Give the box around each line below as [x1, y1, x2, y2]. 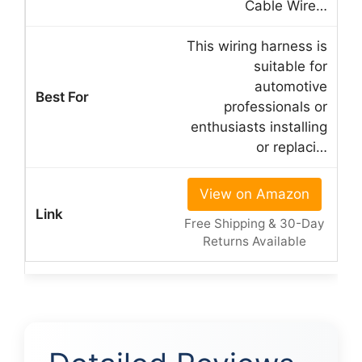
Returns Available [202, 233, 306, 249]
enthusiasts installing [191, 118, 327, 135]
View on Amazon [199, 185, 309, 202]
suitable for [254, 57, 327, 74]
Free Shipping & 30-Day [183, 215, 325, 231]
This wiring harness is [187, 37, 327, 54]
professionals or [224, 98, 327, 115]
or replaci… [256, 138, 327, 155]
